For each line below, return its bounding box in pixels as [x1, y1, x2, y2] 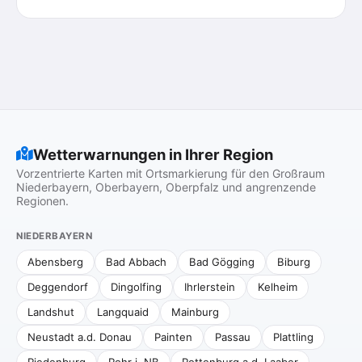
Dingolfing [111, 280, 162, 293]
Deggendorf [27, 280, 88, 293]
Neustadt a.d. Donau [27, 330, 132, 343]
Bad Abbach [106, 255, 166, 268]
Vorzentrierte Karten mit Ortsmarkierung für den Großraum [16, 166, 325, 180]
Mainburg [171, 305, 219, 318]
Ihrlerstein [184, 280, 235, 293]
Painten [154, 330, 192, 343]
